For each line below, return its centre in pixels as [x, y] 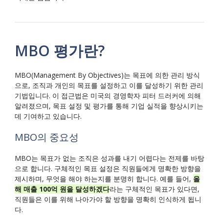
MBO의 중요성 [47, 137]
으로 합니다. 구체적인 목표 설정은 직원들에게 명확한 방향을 [108, 169]
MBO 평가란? [60, 51]
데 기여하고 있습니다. [48, 116]
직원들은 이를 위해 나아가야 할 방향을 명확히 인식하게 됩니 [108, 199]
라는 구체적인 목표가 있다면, [154, 189]
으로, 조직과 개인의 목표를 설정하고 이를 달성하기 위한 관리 [109, 86]
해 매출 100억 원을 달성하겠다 [62, 189]
